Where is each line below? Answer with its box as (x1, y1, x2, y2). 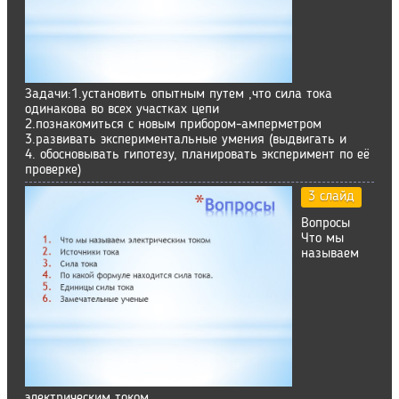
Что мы (301, 232, 344, 246)
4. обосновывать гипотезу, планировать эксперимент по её (25, 148, 370, 162)
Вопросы (301, 216, 350, 231)
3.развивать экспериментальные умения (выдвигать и (25, 133, 346, 147)
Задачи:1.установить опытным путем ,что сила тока (25, 87, 332, 102)
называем (301, 247, 359, 261)
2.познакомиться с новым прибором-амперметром (25, 118, 322, 132)
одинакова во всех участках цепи (25, 102, 219, 117)
